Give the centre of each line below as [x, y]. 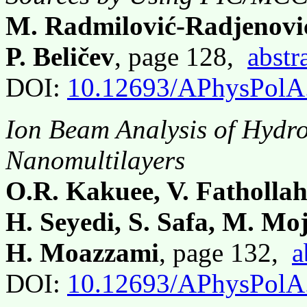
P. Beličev [60, 56]
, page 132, [225, 252]
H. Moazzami [82, 252]
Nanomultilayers [95, 160]
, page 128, [181, 56]
